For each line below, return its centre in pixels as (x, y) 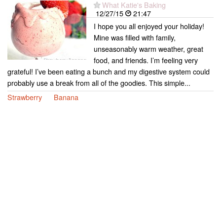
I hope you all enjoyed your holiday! (149, 26)
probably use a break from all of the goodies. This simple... (99, 82)
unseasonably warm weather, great (148, 48)
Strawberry (25, 97)
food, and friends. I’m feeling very (146, 60)
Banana (66, 97)
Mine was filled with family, (135, 37)
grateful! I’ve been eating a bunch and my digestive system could (109, 71)
